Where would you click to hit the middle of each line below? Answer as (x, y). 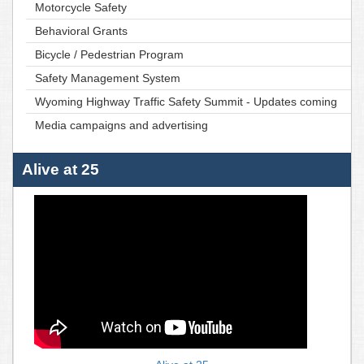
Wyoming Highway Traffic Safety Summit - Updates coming (186, 101)
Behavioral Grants (81, 30)
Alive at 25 (61, 169)
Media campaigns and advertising (121, 125)
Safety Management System (108, 78)
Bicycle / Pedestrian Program (109, 54)
